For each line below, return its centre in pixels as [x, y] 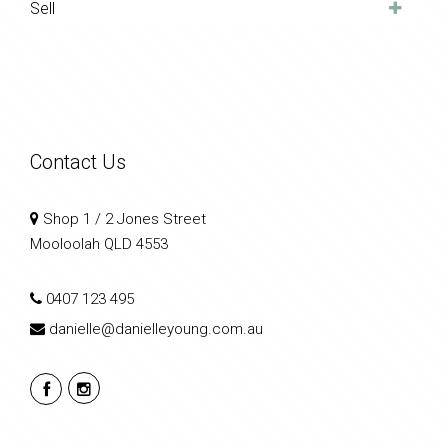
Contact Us [78, 162]
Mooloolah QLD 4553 [99, 244]
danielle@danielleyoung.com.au [156, 329]
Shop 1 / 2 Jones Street [122, 219]
